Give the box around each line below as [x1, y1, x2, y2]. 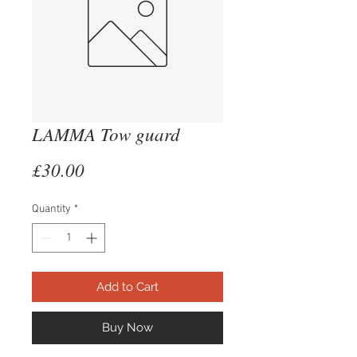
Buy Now [102, 320, 153, 335]
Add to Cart [96, 279, 159, 294]
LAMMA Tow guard [32, 120, 180, 146]
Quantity [32, 202, 71, 216]
